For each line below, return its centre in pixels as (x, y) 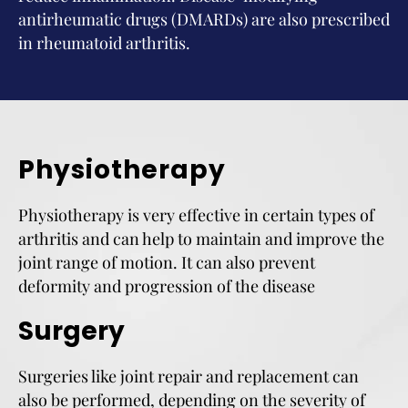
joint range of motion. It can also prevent (167, 262)
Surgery (71, 331)
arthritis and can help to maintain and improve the (201, 239)
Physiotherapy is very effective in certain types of (196, 215)
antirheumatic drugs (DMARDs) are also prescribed (204, 19)
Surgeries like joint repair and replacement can (189, 376)
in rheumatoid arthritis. (104, 43)
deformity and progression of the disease (167, 286)
